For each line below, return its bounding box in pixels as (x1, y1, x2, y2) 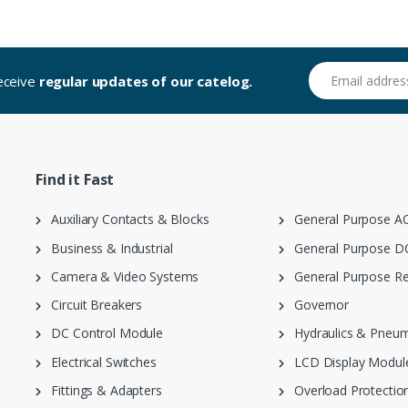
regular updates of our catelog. (38, 71, 253, 90)
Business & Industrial (40, 239, 173, 257)
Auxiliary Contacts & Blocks (40, 210, 209, 229)
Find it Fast (35, 169, 115, 190)
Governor (283, 296, 349, 314)
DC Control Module (40, 324, 163, 342)
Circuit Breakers (40, 296, 143, 314)
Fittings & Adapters (40, 381, 162, 399)
